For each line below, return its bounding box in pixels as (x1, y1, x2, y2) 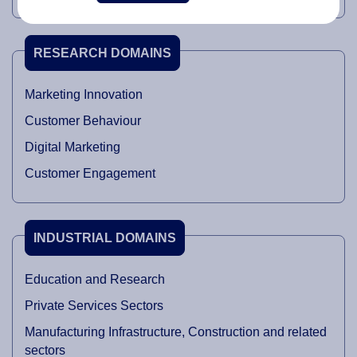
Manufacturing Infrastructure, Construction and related (25, 325, 327, 339)
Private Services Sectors (25, 299, 163, 313)
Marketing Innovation (25, 88, 143, 102)
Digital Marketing (25, 140, 120, 155)
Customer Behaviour (25, 114, 141, 128)
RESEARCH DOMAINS (33, 46, 172, 61)
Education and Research (25, 273, 165, 287)
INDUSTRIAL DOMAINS (33, 231, 177, 245)
